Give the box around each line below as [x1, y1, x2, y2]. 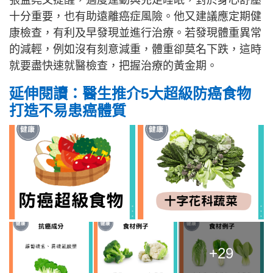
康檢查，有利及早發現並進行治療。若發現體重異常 [9, 26, 261, 39]
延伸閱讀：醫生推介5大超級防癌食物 [9, 85, 251, 102]
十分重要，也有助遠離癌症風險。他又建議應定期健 [9, 10, 261, 23]
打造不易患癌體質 [9, 102, 126, 119]
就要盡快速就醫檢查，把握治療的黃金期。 [9, 59, 218, 72]
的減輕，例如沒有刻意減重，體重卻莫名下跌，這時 [9, 43, 261, 55]
